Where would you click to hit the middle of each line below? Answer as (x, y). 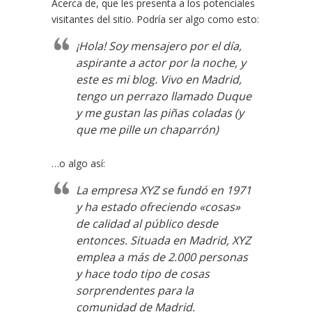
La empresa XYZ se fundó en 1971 (164, 190)
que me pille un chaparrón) (147, 130)
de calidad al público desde (147, 224)
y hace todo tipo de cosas (143, 274)
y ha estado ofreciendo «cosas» (158, 207)
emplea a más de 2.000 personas (162, 257)
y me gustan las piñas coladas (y (160, 113)
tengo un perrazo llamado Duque (164, 96)
